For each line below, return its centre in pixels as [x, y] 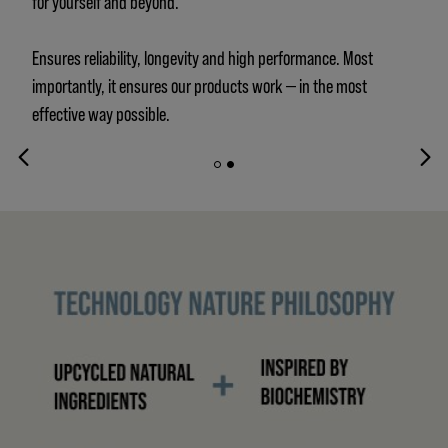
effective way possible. [101, 112]
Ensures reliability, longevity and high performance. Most [202, 56]
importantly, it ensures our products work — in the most [199, 84]
